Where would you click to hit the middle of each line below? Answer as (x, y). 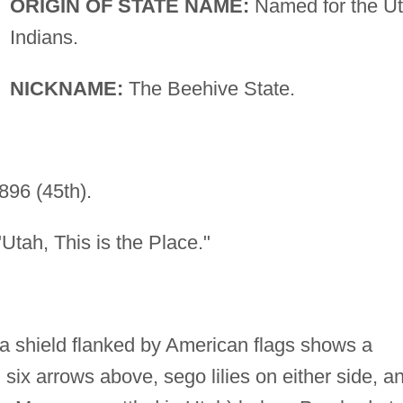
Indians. (44, 37)
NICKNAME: (66, 88)
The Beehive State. (209, 88)
